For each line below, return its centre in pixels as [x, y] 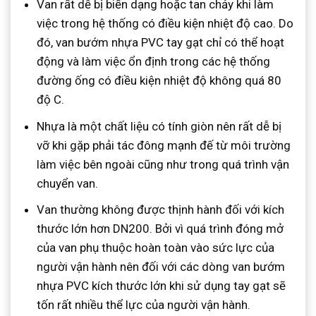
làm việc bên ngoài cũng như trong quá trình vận [163, 164]
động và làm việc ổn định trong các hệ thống [154, 62]
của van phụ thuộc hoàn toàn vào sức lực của [156, 247]
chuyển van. [68, 183]
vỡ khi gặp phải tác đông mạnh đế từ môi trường [164, 145]
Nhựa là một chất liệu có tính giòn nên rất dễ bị [159, 126]
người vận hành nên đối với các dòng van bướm [161, 266]
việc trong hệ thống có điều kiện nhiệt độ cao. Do [165, 24]
